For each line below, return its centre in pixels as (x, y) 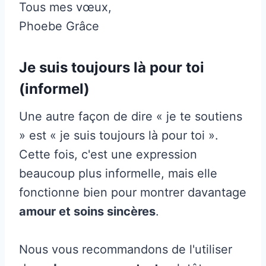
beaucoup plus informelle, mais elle (118, 173)
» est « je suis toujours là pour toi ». (119, 135)
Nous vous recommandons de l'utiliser (126, 249)
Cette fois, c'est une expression (108, 154)
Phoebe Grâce (59, 26)
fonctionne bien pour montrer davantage (133, 192)
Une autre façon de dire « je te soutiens (131, 116)
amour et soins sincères (87, 211)
